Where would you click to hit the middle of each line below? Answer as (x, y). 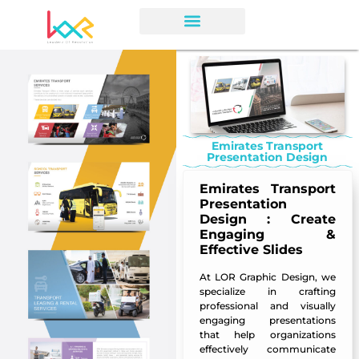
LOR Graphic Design (265, 277)
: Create (291, 220)
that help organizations (267, 335)
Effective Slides (251, 250)
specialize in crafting (267, 292)
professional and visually (267, 306)
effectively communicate (267, 349)
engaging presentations (267, 321)
